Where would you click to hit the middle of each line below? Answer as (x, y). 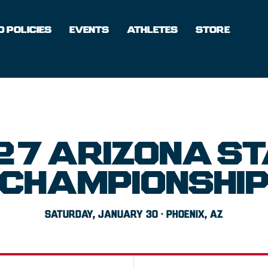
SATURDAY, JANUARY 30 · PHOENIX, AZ (134, 215)
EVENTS (89, 30)
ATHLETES (152, 30)
